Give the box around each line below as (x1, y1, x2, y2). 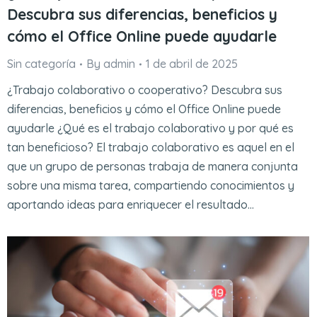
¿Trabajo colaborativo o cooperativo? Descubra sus (7, 83, 282, 98)
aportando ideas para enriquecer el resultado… (7, 197, 254, 212)
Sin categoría (7, 57, 76, 71)
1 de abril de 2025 (146, 57, 238, 71)
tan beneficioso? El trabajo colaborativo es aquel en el (7, 140, 294, 155)
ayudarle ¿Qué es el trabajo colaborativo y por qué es (7, 121, 294, 136)
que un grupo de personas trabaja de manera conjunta (7, 159, 298, 174)
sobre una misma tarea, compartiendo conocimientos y (7, 178, 294, 193)
